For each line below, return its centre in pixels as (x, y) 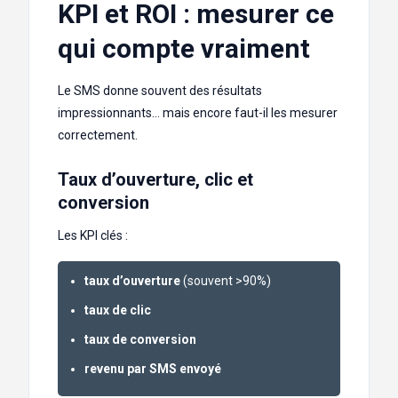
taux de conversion (140, 340)
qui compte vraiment (184, 49)
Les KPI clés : (93, 236)
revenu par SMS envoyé (153, 369)
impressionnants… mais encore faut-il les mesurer (198, 113)
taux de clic (118, 310)
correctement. (98, 135)
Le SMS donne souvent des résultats (160, 91)
